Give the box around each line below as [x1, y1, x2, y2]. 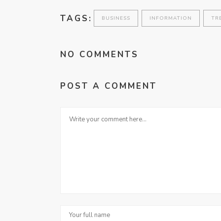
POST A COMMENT [60, 80, 157, 92]
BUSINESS [102, 15, 130, 22]
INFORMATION [149, 15, 192, 22]
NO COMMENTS [60, 49, 139, 61]
